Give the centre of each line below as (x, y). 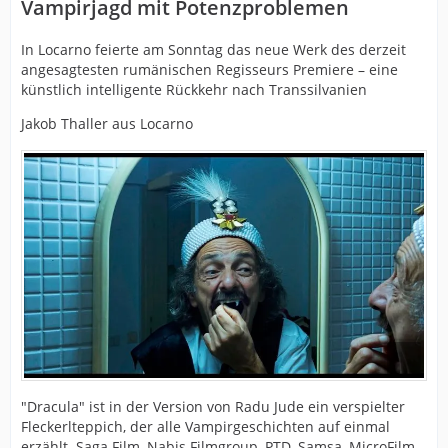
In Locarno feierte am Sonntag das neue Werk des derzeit (213, 50)
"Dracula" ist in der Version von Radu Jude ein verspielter (213, 407)
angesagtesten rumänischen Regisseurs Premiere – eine (209, 70)
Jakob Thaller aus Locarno (107, 124)
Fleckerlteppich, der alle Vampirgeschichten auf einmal (205, 427)
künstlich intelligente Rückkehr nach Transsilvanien (194, 90)
